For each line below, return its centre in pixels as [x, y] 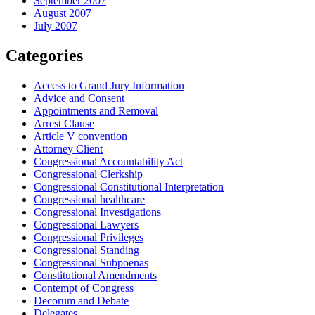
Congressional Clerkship [88, 174]
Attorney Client [68, 149]
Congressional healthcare [89, 200]
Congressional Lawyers [86, 225]
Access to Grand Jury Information [109, 86]
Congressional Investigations [97, 212]
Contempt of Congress [84, 288]
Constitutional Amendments [95, 276]
